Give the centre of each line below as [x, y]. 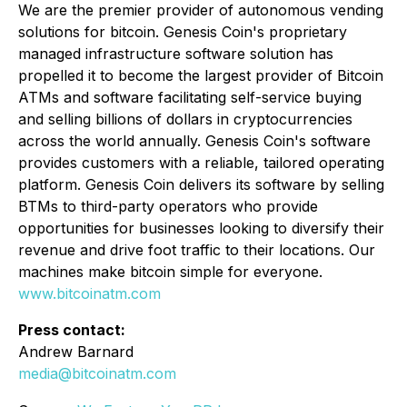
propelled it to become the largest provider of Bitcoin [201, 76]
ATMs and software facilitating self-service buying [190, 98]
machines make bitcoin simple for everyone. [170, 272]
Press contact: [72, 330]
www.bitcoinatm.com [89, 294]
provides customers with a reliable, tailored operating [201, 163]
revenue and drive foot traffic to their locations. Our [197, 250]
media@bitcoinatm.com [97, 374]
